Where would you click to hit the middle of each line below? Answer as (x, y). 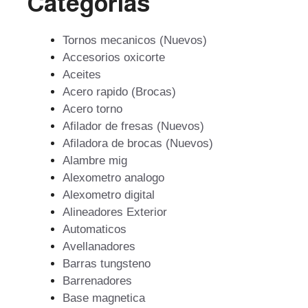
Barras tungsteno (107, 264)
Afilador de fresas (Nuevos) (133, 126)
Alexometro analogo (113, 178)
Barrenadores (97, 281)
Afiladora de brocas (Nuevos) (138, 144)
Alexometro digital (109, 195)
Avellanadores (99, 247)
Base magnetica (104, 298)
